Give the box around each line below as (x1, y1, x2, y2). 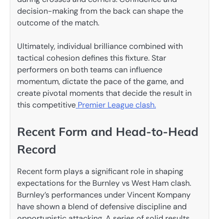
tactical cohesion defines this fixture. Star (17, 52, 166, 63)
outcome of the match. (17, 17, 99, 28)
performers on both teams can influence (17, 64, 162, 75)
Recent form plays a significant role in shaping (17, 166, 183, 177)
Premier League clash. (76, 99, 156, 110)
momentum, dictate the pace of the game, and (17, 76, 184, 87)
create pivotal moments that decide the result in (17, 88, 192, 98)
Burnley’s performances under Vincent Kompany (17, 190, 191, 200)
